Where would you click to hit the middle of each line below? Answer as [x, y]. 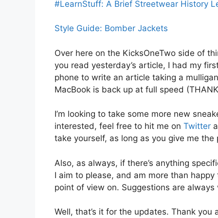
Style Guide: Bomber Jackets [111, 28]
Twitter [197, 126]
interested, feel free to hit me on [119, 126]
